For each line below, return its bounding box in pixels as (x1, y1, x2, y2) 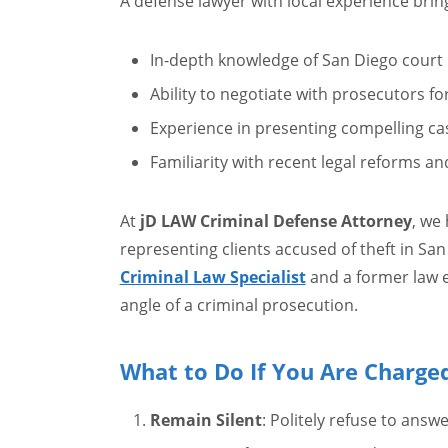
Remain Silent (149, 409, 262, 431)
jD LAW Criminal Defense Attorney (139, 210, 412, 232)
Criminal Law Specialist (119, 266, 306, 288)
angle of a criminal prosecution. (119, 294, 358, 316)
